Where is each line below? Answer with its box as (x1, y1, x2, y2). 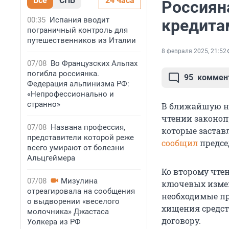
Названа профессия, (51, 123, 125, 132)
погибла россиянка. (27, 69, 99, 78)
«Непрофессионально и (27, 89, 114, 99)
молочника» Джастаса (27, 207, 109, 216)
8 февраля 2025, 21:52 (162, 48, 226, 55)
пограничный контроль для (27, 26, 128, 35)
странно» (27, 100, 60, 109)
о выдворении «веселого (27, 197, 120, 206)
